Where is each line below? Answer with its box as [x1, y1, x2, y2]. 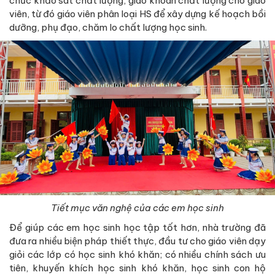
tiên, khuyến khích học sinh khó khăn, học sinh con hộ [9, 261, 266, 274]
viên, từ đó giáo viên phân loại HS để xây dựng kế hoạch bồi [9, 7, 266, 20]
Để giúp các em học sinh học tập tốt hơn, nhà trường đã [9, 221, 266, 233]
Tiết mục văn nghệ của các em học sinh [51, 201, 224, 214]
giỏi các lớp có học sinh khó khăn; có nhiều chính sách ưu [9, 248, 266, 260]
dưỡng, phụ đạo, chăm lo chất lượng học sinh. [9, 21, 207, 33]
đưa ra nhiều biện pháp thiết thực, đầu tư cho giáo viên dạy [9, 234, 266, 247]
